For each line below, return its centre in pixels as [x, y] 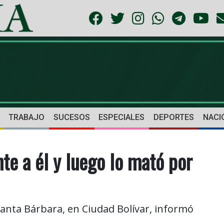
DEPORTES [174, 117]
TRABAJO [26, 117]
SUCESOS [71, 117]
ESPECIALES [122, 117]
